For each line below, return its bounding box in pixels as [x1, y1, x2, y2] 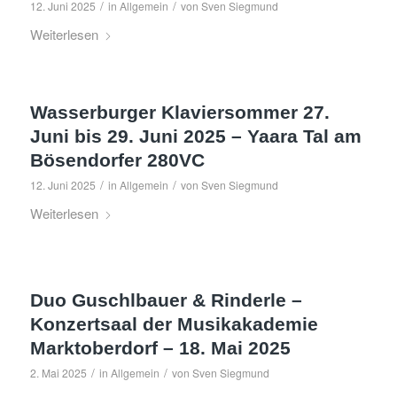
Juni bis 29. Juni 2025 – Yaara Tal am [29, 126, 362, 146]
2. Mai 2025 [29, 365, 87, 380]
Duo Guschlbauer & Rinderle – [29, 290, 302, 310]
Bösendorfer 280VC [29, 150, 205, 170]
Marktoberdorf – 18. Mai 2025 [29, 338, 291, 358]
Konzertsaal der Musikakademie [29, 314, 318, 334]
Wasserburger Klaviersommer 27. [29, 102, 330, 122]
